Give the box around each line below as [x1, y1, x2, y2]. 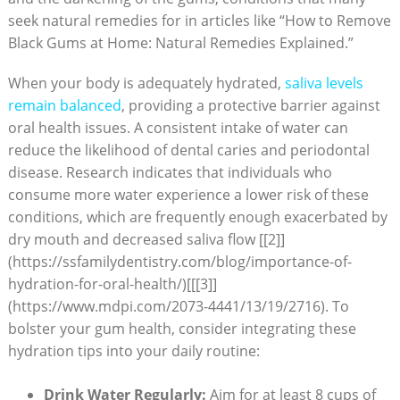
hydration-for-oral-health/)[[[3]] [7, 273, 217, 294]
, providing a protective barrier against [121, 95, 380, 115]
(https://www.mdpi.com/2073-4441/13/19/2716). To [7, 296, 349, 316]
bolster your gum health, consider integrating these [7, 318, 356, 338]
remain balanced [7, 95, 121, 115]
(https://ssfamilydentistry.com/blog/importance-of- [7, 251, 352, 271]
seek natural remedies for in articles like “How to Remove [7, 10, 391, 30]
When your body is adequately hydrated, [7, 72, 285, 93]
